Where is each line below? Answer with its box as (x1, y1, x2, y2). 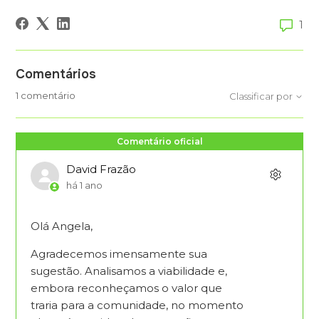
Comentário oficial (116, 136, 203, 147)
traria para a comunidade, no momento (31, 298, 244, 312)
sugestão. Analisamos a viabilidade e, (31, 264, 228, 278)
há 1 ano (66, 179, 103, 191)
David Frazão (66, 162, 137, 176)
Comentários (16, 66, 97, 82)
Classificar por (229, 90, 295, 102)
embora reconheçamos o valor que (31, 281, 223, 295)
